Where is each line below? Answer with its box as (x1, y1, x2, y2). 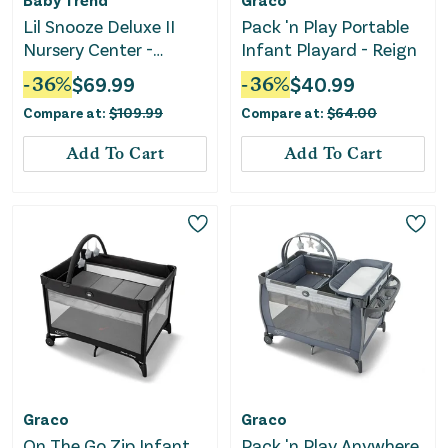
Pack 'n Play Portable (241, 14, 409, 37)
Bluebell (23, 60, 84, 83)
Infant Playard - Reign (241, 37, 417, 60)
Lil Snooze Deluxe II (23, 14, 175, 37)
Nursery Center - (23, 37, 153, 60)
